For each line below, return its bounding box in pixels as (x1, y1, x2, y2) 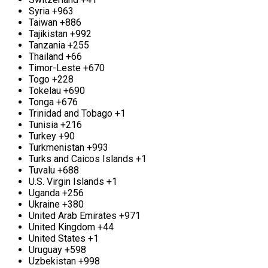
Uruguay (29, 244, 62, 256)
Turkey (29, 130, 56, 142)
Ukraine (29, 199, 60, 211)
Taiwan (29, 17, 57, 29)
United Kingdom (29, 221, 95, 233)
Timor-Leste (29, 62, 81, 74)
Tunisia (29, 119, 58, 131)
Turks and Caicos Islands (29, 153, 133, 165)
